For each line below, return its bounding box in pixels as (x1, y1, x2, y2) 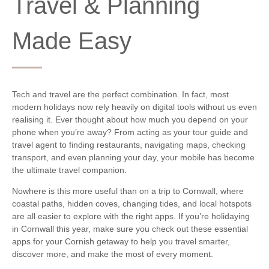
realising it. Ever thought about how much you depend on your (12, 114, 248, 124)
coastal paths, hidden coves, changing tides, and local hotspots (12, 198, 252, 208)
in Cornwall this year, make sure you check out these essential (12, 223, 248, 234)
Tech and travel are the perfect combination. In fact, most (12, 89, 229, 99)
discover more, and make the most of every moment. (12, 249, 213, 259)
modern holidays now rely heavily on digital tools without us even (12, 101, 257, 112)
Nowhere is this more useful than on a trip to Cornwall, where (12, 186, 244, 196)
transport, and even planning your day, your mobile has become (12, 152, 255, 162)
